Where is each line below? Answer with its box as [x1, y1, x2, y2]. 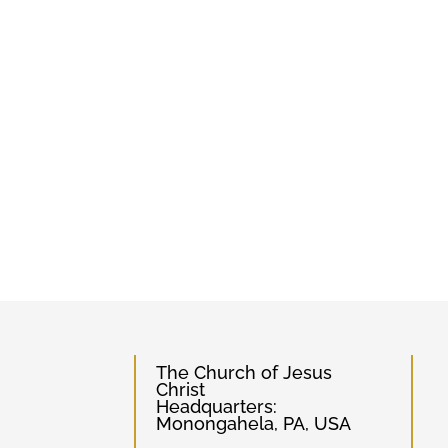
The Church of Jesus [156, 362, 333, 384]
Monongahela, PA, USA [156, 413, 352, 435]
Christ [156, 379, 206, 401]
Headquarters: [156, 396, 278, 418]
